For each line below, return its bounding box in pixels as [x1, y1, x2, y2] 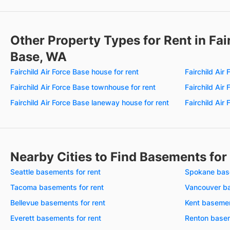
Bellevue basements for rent [10, 198, 105, 207]
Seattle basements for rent [10, 167, 101, 176]
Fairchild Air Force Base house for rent [10, 67, 139, 76]
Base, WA [10, 49, 67, 64]
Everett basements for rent [10, 213, 101, 222]
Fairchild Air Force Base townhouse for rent [10, 82, 156, 91]
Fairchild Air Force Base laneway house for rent [10, 98, 169, 107]
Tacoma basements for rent [10, 182, 104, 191]
